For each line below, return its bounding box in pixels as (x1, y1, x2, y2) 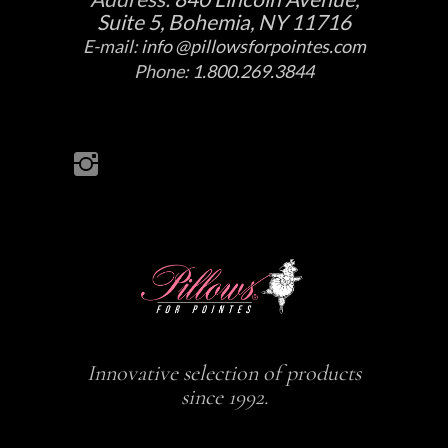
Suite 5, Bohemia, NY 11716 (97, 9, 351, 35)
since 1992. (180, 383, 268, 410)
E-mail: (82, 35, 141, 58)
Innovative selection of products (87, 359, 361, 386)
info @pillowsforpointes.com (140, 35, 366, 58)
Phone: (134, 60, 192, 83)
